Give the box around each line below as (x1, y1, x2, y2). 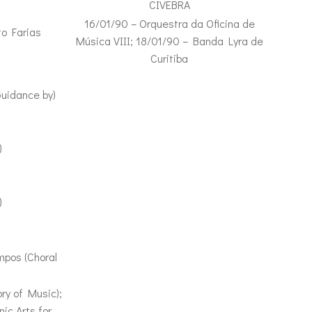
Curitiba (150, 51, 188, 65)
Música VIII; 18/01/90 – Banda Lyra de (75, 33, 263, 48)
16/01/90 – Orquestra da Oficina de (84, 16, 255, 31)
